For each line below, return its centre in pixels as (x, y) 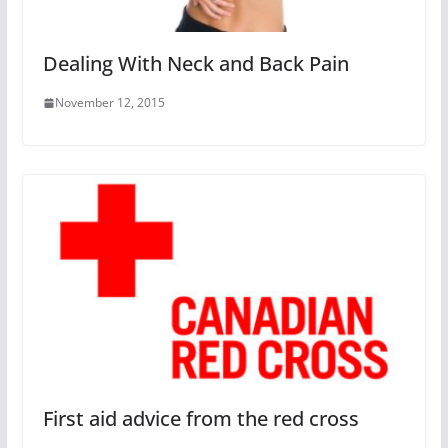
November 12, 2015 (109, 103)
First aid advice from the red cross (200, 418)
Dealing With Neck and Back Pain (195, 64)
